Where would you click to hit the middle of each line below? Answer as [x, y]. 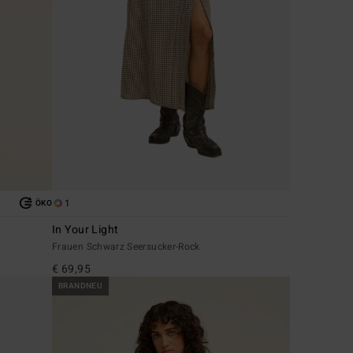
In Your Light [85, 229]
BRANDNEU [81, 286]
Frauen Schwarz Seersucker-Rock [126, 246]
